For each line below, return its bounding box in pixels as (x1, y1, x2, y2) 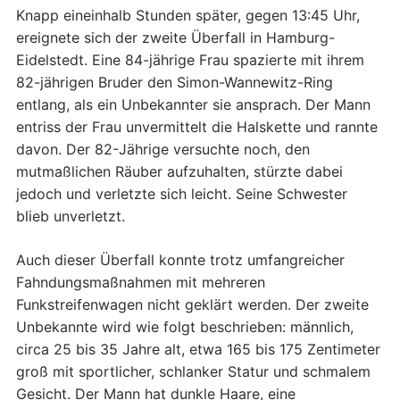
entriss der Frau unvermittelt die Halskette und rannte (16, 118, 378, 137)
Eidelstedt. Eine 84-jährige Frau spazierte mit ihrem (16, 51, 364, 70)
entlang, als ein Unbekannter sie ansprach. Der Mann (16, 96, 371, 114)
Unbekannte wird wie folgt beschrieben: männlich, (16, 318, 354, 337)
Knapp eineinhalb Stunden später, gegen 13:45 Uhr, (16, 6, 360, 25)
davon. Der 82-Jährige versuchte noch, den (16, 140, 310, 159)
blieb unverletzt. (16, 207, 125, 226)
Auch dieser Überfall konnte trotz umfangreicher (16, 251, 345, 270)
